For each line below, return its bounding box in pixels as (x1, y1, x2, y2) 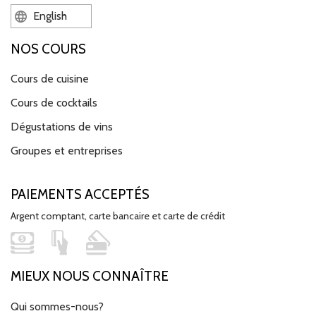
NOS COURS (11, 40, 86, 57)
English (30, 8, 67, 23)
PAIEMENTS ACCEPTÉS (11, 186, 150, 203)
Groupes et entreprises (11, 144, 123, 158)
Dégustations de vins (11, 120, 113, 134)
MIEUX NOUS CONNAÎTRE (11, 268, 169, 285)
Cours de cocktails (11, 96, 97, 110)
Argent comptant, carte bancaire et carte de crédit (11, 209, 225, 222)
